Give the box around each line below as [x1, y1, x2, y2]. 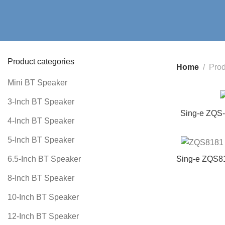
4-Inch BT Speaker [8, 117, 74, 125]
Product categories [8, 57, 74, 66]
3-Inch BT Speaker [8, 97, 74, 106]
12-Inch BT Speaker [8, 212, 79, 220]
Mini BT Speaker [8, 78, 67, 87]
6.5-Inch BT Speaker [8, 155, 81, 163]
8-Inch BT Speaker [8, 174, 74, 182]
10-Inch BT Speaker [8, 193, 79, 201]
